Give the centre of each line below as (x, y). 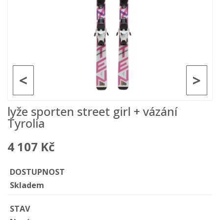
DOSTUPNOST (37, 172)
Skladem (27, 185)
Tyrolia (26, 123)
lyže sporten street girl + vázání (92, 111)
